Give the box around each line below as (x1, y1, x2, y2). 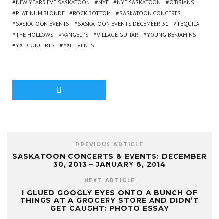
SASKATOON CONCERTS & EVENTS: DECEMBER (12, 152, 207, 161)
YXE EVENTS (63, 42, 94, 49)
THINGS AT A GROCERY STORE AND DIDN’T (20, 196, 199, 205)
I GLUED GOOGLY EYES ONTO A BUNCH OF (22, 188, 197, 197)
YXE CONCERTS (16, 42, 55, 49)
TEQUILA (177, 20, 199, 27)
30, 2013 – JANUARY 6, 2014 (53, 160, 166, 169)
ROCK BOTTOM (73, 9, 111, 17)
